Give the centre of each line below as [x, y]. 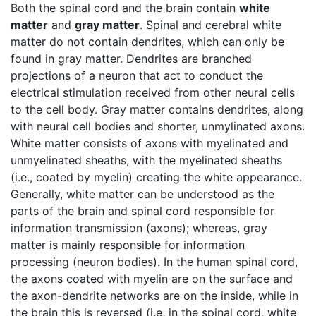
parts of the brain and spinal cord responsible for [142, 211]
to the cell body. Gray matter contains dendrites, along [157, 109]
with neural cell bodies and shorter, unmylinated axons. [158, 126]
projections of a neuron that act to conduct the [137, 75]
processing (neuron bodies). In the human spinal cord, [154, 261]
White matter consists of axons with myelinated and [150, 143]
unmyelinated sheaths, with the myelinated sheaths [146, 160]
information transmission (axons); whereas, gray [139, 227]
